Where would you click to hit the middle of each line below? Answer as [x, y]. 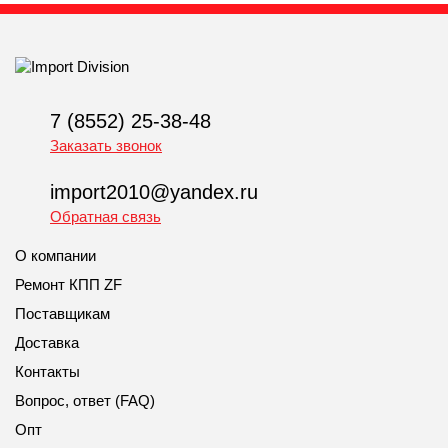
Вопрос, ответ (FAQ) [85, 401]
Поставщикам [62, 314]
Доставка [47, 343]
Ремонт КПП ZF [68, 285]
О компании [55, 256]
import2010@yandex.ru [154, 192]
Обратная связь [105, 217]
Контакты [47, 372]
